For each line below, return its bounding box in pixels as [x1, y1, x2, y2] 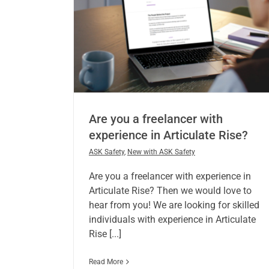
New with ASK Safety [127, 148, 195, 157]
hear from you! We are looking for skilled [88, 199, 259, 211]
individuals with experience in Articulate [88, 214, 256, 226]
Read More [88, 258, 123, 267]
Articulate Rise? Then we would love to [88, 185, 252, 197]
